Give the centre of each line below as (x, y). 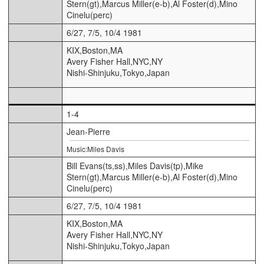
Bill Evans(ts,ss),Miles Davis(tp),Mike (135, 165)
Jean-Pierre (88, 131)
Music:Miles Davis (95, 148)
